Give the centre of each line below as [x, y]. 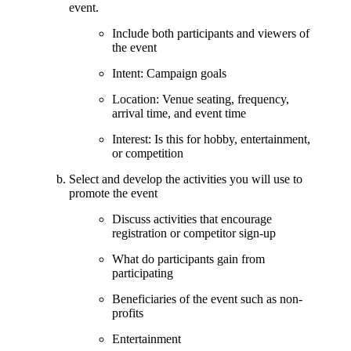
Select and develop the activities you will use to [186, 179]
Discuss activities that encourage [192, 219]
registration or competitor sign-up [194, 233]
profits [128, 313]
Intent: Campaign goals [169, 73]
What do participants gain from [188, 259]
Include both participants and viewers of [211, 33]
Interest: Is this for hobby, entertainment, [211, 139]
